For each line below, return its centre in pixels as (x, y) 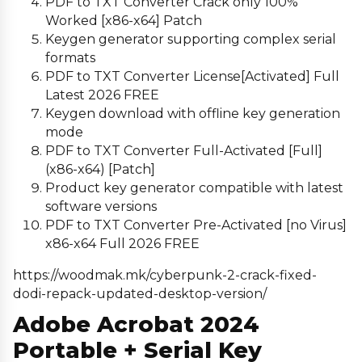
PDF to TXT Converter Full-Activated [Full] (184, 150)
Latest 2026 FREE (102, 95)
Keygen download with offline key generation (193, 113)
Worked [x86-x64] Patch (124, 20)
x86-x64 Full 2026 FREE (122, 243)
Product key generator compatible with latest (194, 187)
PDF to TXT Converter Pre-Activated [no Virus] (196, 225)
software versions (101, 206)
